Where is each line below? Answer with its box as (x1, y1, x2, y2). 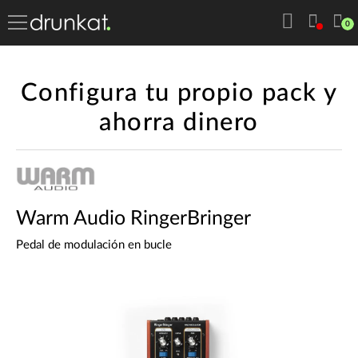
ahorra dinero (99, 109, 259, 135)
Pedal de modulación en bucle (16, 239, 172, 252)
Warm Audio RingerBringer (16, 209, 251, 229)
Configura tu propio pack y (20, 80, 338, 105)
